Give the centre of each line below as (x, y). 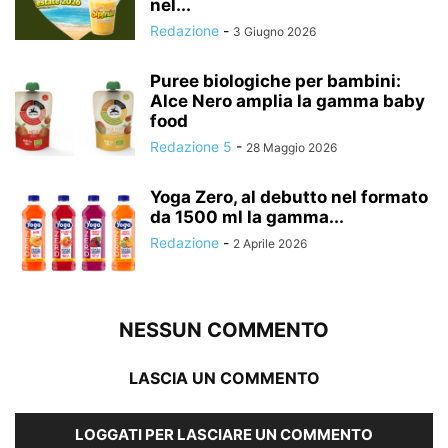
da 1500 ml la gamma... (247, 216)
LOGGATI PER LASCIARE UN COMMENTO (224, 434)
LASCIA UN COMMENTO (224, 377)
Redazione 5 (191, 146)
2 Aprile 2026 (270, 243)
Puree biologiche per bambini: (275, 80)
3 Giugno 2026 (274, 31)
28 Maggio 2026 (291, 147)
